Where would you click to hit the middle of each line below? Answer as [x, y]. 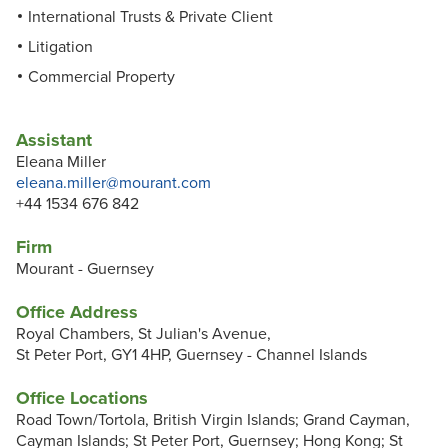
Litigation [60, 47]
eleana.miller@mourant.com [113, 183]
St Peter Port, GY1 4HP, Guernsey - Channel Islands [191, 355]
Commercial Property [101, 77]
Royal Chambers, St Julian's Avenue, [143, 334]
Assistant [54, 140]
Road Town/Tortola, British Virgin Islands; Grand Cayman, [213, 420]
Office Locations [82, 398]
